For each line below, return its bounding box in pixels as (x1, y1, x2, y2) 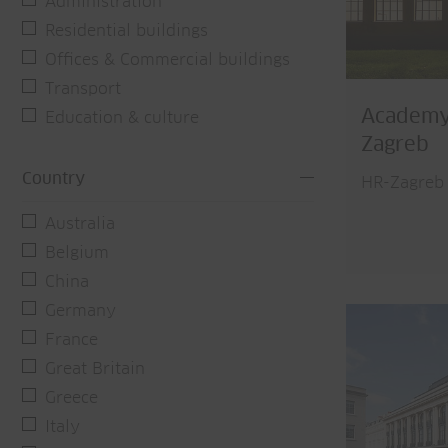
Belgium (45, 245, 109, 261)
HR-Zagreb (361, 174, 444, 191)
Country (22, 171, 85, 187)
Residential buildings (45, 23, 208, 39)
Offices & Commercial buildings (45, 52, 290, 68)
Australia (45, 216, 115, 232)
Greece (45, 390, 98, 406)
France (45, 332, 98, 348)
